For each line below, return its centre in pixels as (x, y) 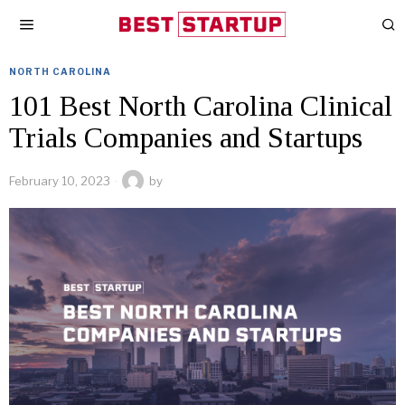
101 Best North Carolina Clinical (201, 106)
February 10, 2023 (60, 181)
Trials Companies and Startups (186, 137)
